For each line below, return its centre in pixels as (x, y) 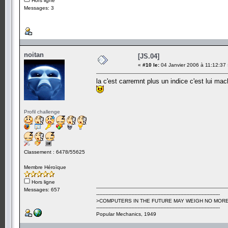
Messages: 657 (42, 189)
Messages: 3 (39, 8)
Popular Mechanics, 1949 (126, 214)
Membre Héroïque (45, 167)
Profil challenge (42, 111)
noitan (34, 54)
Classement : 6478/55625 (54, 152)
